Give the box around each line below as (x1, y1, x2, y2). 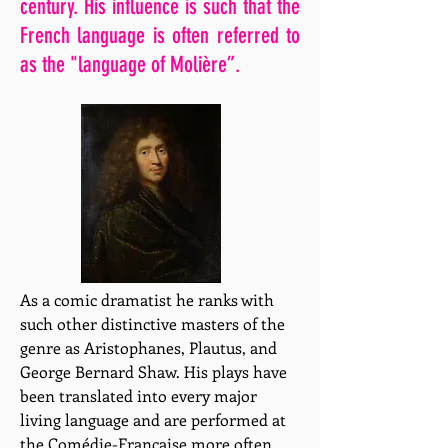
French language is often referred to (20, 22, 300, 49)
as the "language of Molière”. (20, 51, 240, 78)
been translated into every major (20, 385, 257, 406)
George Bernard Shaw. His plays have (20, 361, 287, 382)
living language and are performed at (20, 409, 286, 430)
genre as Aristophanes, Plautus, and (20, 337, 277, 358)
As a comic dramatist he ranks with (20, 289, 274, 310)
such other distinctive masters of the (20, 313, 285, 334)
